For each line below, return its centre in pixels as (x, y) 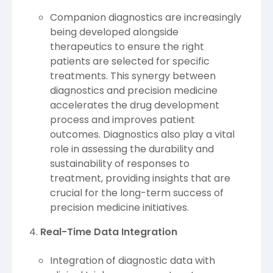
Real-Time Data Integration (109, 232)
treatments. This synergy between (133, 76)
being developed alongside (114, 32)
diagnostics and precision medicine (134, 91)
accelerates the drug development (135, 105)
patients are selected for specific (130, 62)
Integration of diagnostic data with (133, 260)
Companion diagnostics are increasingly (146, 18)
